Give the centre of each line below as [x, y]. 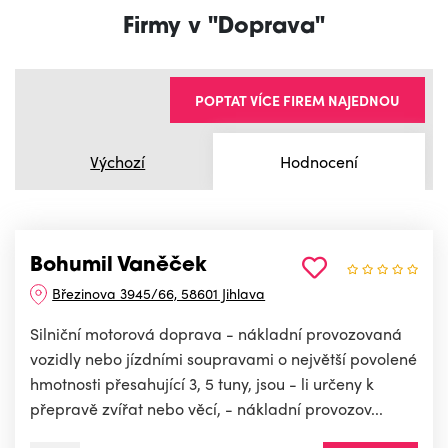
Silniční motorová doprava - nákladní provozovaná [216, 334]
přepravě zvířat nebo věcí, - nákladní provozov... [206, 409]
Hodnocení [318, 161]
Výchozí [118, 161]
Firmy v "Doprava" [224, 28]
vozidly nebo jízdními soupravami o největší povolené [223, 359]
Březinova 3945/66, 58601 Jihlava [159, 293]
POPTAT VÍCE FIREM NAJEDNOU [297, 100]
